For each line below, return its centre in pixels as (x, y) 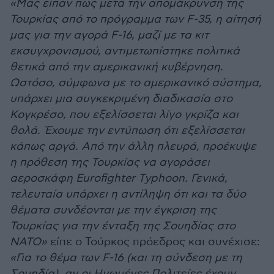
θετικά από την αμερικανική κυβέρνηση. (117, 67)
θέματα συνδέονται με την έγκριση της (113, 210)
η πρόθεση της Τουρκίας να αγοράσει (110, 162)
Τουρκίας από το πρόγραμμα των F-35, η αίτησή (135, 19)
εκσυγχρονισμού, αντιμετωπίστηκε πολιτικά (125, 51)
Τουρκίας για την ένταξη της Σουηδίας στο (123, 226)
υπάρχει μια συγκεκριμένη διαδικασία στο (121, 99)
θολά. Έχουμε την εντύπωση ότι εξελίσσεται (127, 131)
